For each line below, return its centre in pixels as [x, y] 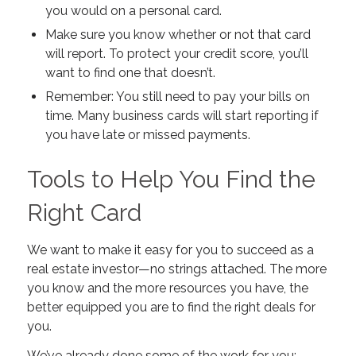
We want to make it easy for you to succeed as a [170, 250]
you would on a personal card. [133, 11]
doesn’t [192, 73]
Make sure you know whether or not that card [178, 35]
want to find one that [108, 73]
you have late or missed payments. [147, 135]
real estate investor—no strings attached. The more [176, 269]
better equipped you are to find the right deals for [171, 307]
